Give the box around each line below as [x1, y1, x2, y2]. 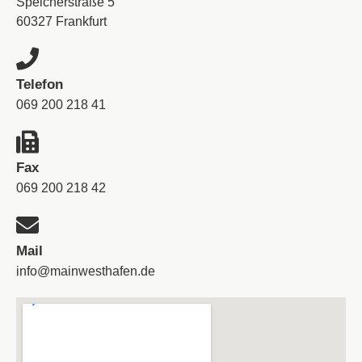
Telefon [16, 77, 63, 93]
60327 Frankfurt [16, 15, 107, 29]
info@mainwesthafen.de [16, 264, 155, 279]
